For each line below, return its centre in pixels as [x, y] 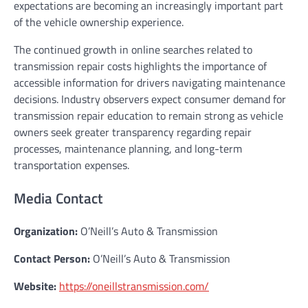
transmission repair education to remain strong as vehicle [148, 115]
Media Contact [58, 198]
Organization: [46, 231]
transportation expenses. [71, 165]
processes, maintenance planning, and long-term [128, 148]
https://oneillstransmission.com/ [134, 286]
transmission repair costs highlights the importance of [140, 66]
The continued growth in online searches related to [133, 49]
